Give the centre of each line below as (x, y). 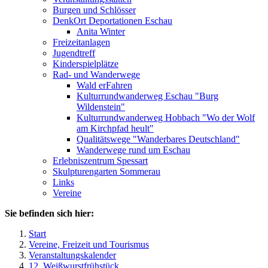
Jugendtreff (74, 53)
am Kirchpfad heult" (115, 128)
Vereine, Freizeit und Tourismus (89, 244)
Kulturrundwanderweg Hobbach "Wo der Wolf (166, 118)
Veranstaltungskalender (72, 255)
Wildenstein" (101, 107)
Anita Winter (101, 31)
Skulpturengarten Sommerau (106, 171)
